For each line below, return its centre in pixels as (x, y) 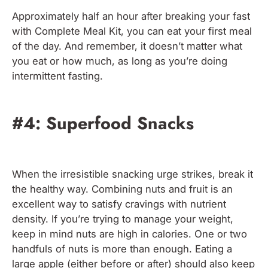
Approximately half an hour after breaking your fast (131, 16)
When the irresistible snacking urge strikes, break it (133, 174)
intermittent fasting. (59, 76)
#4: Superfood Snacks (103, 123)
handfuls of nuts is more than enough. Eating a (122, 249)
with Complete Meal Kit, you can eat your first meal (132, 31)
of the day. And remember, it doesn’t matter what (127, 46)
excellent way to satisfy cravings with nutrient (119, 204)
